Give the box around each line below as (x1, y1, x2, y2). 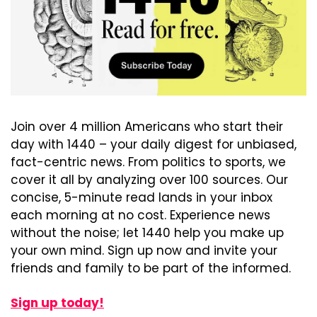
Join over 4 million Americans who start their (11, 118, 283, 136)
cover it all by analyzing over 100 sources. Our (11, 171, 288, 189)
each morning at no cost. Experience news (11, 207, 270, 224)
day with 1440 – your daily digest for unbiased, (11, 136, 296, 154)
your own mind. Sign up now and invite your (11, 242, 277, 260)
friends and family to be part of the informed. (11, 260, 291, 277)
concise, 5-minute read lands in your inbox (11, 189, 272, 207)
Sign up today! (11, 294, 104, 312)
